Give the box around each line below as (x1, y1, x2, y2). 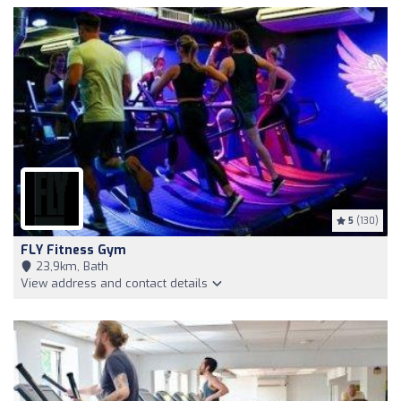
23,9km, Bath (32, 259, 108, 275)
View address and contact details (21, 276, 211, 292)
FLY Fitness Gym (21, 242, 126, 260)
